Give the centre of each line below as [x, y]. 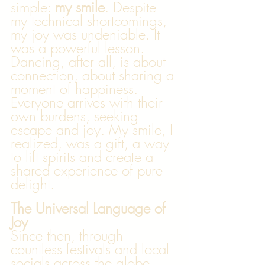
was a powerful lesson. [80, 48]
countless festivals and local [92, 249]
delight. [33, 184]
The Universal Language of [90, 208]
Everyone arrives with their [89, 102]
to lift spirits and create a [84, 157]
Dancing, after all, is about [90, 62]
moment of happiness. [76, 89]
